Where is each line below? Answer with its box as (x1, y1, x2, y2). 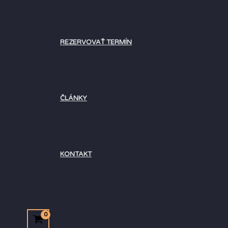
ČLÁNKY (60, 94, 87, 103)
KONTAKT (60, 150, 92, 159)
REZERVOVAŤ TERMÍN (60, 38, 132, 47)
